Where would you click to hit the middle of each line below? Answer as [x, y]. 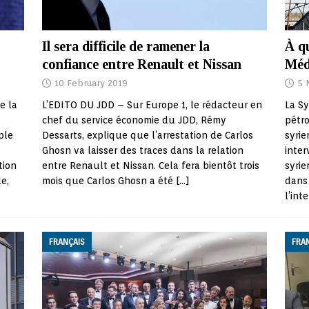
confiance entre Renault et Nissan [141, 64]
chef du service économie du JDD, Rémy [134, 120]
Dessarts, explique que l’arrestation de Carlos [147, 136]
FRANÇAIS [67, 242]
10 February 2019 [91, 83]
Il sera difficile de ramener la [126, 47]
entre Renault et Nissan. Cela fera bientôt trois [150, 166]
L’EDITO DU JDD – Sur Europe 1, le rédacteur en [152, 105]
